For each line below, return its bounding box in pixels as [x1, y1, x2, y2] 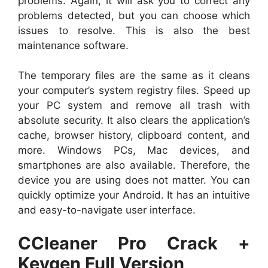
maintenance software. [18, 39, 129, 51]
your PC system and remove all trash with [18, 99, 250, 111]
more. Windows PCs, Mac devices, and [18, 144, 250, 156]
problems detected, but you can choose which [18, 9, 250, 22]
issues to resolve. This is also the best [18, 24, 250, 36]
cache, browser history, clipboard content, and [18, 129, 250, 141]
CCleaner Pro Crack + [18, 232, 250, 254]
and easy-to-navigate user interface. [18, 204, 196, 216]
